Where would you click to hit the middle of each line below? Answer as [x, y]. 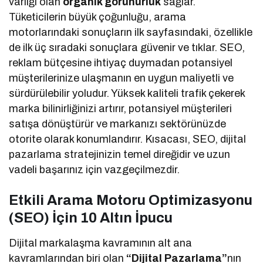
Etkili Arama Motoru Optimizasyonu [131, 200]
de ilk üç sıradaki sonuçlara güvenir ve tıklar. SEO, [127, 47]
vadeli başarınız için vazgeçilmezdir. [95, 169]
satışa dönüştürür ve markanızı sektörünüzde [118, 124]
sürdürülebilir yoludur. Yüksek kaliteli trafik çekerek [127, 93]
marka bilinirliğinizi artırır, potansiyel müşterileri [121, 108]
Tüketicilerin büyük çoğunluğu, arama [98, 17]
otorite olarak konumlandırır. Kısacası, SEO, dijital [128, 139]
